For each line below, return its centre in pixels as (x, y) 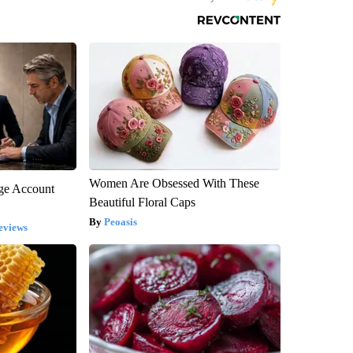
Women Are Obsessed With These (174, 183)
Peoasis (120, 221)
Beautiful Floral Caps (142, 202)
